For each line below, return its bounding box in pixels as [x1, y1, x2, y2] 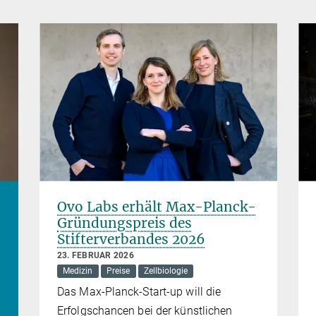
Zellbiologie [143, 266, 188, 276]
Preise [107, 266, 130, 276]
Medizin [63, 266, 93, 276]
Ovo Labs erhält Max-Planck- [57, 198, 256, 216]
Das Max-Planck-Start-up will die [57, 284, 221, 298]
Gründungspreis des [57, 214, 192, 232]
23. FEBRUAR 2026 [57, 250, 134, 261]
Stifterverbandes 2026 [57, 231, 205, 248]
